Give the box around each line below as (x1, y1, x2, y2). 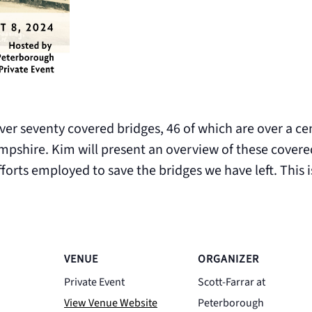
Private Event (64, 274, 125, 290)
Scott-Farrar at (198, 274, 265, 290)
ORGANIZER (198, 251, 259, 267)
